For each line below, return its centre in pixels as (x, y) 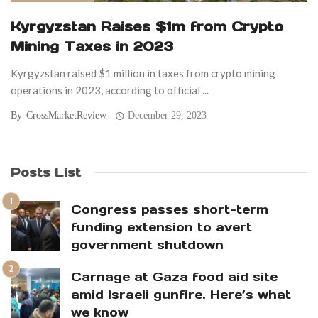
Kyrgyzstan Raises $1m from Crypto (147, 27)
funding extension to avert (161, 227)
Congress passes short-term (170, 210)
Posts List (46, 173)
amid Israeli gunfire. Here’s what (181, 295)
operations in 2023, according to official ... (110, 91)
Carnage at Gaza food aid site (174, 277)
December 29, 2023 (168, 116)
